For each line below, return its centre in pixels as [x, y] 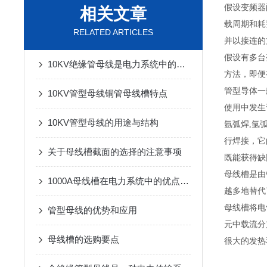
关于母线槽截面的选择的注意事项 [115, 152]
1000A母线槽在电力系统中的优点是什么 [184, 181]
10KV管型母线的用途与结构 [103, 122]
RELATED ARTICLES [113, 32]
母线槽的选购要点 [83, 239]
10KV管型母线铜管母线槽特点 [108, 93]
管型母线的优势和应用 [92, 210]
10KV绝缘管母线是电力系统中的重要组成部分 [181, 64]
